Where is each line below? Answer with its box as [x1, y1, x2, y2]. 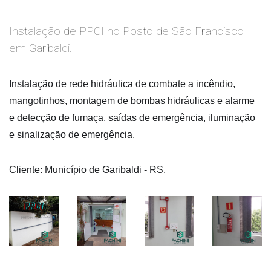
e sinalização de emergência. [9, 129, 135, 140]
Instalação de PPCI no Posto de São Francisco [9, 24, 244, 39]
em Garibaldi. [9, 41, 72, 56]
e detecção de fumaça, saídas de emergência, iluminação [9, 113, 255, 123]
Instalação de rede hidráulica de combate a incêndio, [9, 79, 235, 90]
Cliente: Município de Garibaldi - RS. [9, 165, 166, 175]
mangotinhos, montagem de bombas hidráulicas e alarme [9, 96, 255, 106]
